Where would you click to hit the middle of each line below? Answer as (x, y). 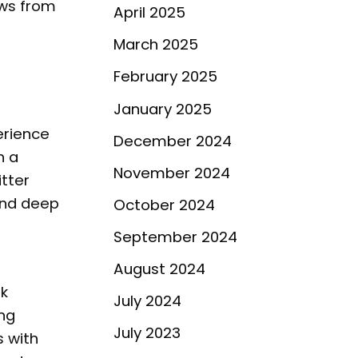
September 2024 (175, 237)
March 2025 (156, 45)
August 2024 (159, 269)
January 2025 (163, 109)
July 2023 (147, 333)
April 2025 (149, 13)
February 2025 (165, 77)
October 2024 (164, 205)
